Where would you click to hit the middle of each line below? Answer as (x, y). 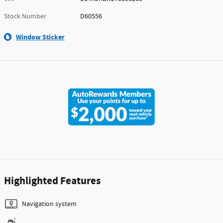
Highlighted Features (52, 181)
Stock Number (25, 16)
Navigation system (49, 204)
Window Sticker (40, 37)
